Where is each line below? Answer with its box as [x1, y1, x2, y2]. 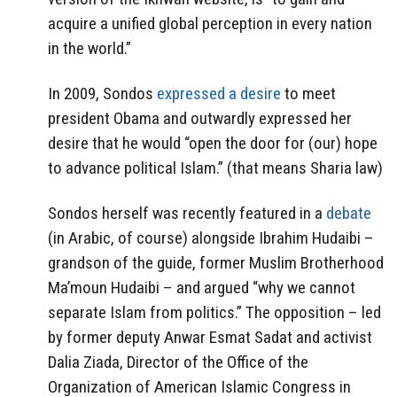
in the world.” [48, 38, 131, 59]
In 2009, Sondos [48, 83, 157, 105]
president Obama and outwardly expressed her [48, 108, 352, 129]
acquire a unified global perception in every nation [48, 13, 372, 35]
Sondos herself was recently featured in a [48, 202, 326, 223]
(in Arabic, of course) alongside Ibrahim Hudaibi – [48, 227, 374, 248]
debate [326, 202, 371, 223]
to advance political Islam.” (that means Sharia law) [48, 158, 383, 179]
